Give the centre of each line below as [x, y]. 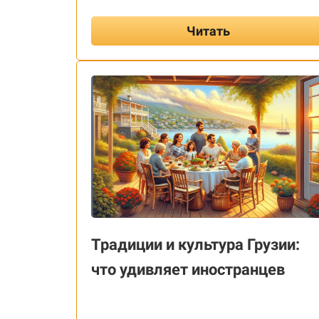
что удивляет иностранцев [188, 269]
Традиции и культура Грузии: [195, 244]
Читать [208, 31]
